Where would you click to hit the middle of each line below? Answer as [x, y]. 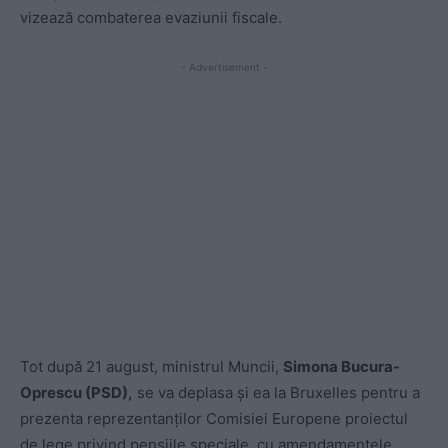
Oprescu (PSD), [76, 393]
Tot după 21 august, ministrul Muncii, [151, 367]
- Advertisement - [224, 67]
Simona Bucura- [341, 367]
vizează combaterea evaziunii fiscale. [151, 18]
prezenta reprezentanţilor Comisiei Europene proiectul [214, 419]
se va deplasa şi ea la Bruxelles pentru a [276, 393]
